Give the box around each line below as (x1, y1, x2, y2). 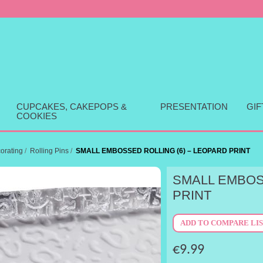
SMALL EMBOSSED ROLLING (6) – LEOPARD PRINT (76, 147, 250, 155)
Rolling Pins (30, 147, 69, 155)
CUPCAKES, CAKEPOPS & (16, 102, 127, 112)
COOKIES (16, 112, 57, 121)
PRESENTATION (160, 102, 228, 112)
